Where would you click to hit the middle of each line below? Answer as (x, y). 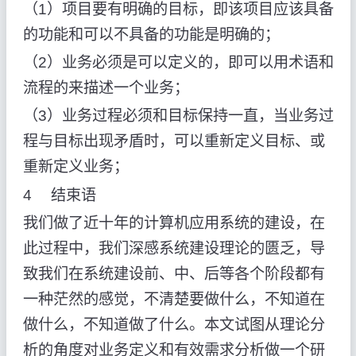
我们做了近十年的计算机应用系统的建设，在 (174, 222)
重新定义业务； (75, 167)
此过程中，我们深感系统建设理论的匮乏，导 (174, 248)
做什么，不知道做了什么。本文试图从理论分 (174, 324)
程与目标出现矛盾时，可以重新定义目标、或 (174, 141)
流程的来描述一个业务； (106, 88)
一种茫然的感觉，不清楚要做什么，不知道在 (174, 299)
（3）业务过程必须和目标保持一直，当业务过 (178, 116)
